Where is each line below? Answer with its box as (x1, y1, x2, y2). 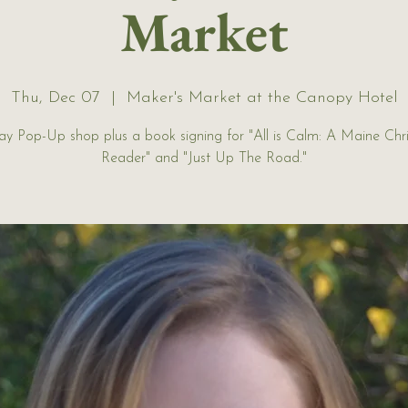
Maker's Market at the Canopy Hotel (126, 89, 398, 107)
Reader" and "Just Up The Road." (101, 151, 307, 166)
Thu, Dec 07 (10, 89, 100, 107)
